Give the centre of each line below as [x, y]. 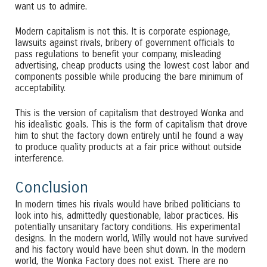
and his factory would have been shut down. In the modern [130, 250]
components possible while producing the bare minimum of [129, 77]
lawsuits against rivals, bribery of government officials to [125, 43]
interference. [39, 158]
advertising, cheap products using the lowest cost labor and [132, 65]
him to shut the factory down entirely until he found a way [129, 136]
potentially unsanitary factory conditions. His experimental [128, 227]
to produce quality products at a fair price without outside [128, 147]
